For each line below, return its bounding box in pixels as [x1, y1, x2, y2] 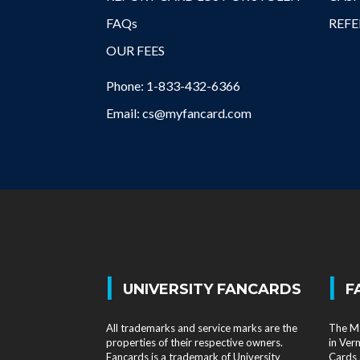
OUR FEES [106, 43, 165, 58]
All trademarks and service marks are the [106, 321, 297, 334]
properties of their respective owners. [106, 336, 283, 349]
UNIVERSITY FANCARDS [123, 280, 302, 298]
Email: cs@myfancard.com [106, 105, 252, 121]
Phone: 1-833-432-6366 [106, 78, 240, 93]
